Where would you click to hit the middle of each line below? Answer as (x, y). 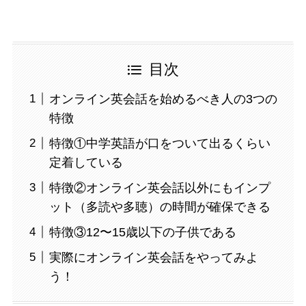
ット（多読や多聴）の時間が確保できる (159, 207)
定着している (86, 162)
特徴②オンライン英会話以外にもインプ (159, 187)
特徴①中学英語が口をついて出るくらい (159, 143)
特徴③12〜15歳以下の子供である (142, 232)
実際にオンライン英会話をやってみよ (153, 257)
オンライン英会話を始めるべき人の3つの (163, 99)
